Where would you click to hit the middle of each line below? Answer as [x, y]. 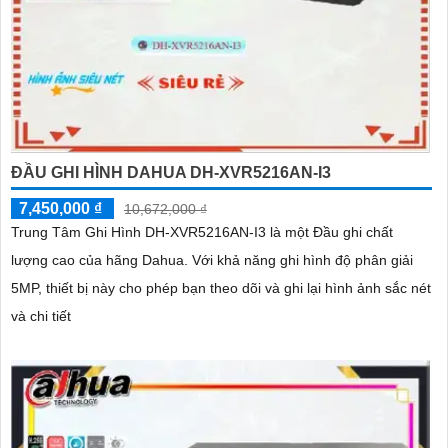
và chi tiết [41, 316]
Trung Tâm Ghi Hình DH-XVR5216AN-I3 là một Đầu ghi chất [202, 232]
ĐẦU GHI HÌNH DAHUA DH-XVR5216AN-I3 [171, 173]
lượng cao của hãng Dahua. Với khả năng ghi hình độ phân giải [101, 260]
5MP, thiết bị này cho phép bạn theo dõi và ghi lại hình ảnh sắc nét [221, 288]
